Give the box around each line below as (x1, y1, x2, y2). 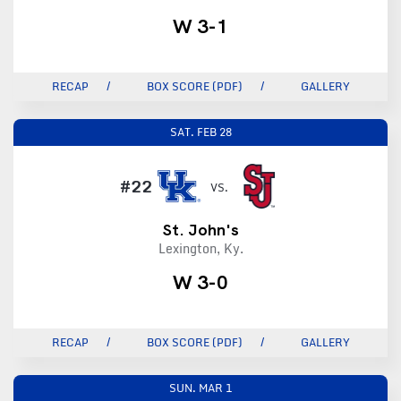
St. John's (162, 219, 239, 240)
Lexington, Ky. (158, 238, 243, 259)
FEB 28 (196, 124, 232, 141)
